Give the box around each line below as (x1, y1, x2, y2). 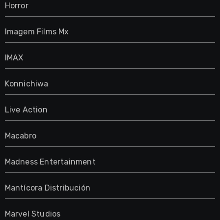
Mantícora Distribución (4, 183, 90, 192)
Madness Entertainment (4, 157, 96, 166)
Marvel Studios (4, 209, 61, 219)
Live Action (4, 105, 48, 114)
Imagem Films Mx (4, 27, 69, 36)
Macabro (4, 131, 36, 140)
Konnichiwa (4, 79, 49, 88)
